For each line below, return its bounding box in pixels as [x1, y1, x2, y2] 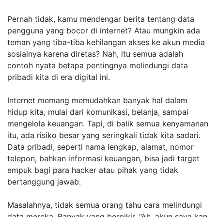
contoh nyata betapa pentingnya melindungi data [7, 61, 188, 70]
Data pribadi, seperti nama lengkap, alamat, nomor [7, 142, 194, 152]
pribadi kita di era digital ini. [7, 72, 110, 82]
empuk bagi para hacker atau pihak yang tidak [7, 165, 178, 175]
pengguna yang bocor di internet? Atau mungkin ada [7, 26, 200, 35]
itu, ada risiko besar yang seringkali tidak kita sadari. [7, 130, 201, 140]
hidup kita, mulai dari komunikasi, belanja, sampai [7, 107, 188, 117]
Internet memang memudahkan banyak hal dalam [7, 95, 187, 105]
